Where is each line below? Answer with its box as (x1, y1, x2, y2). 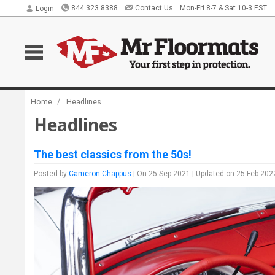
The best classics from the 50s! (34, 148, 192, 161)
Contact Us (134, 4, 173, 12)
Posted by (34, 169, 69, 178)
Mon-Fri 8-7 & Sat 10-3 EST (179, 4, 267, 12)
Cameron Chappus (69, 169, 132, 178)
